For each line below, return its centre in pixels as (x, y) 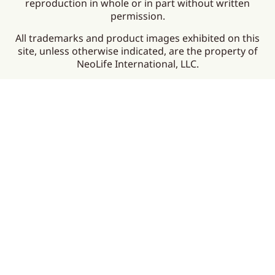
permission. (137, 16)
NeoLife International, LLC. (137, 64)
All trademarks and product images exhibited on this (137, 38)
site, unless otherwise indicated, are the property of (137, 51)
